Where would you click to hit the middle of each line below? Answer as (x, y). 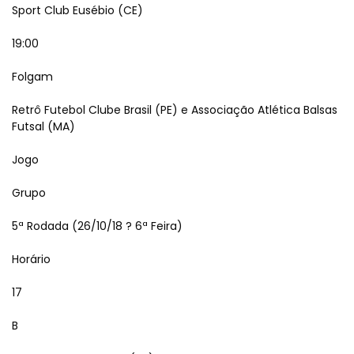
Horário (31, 259)
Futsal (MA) (43, 126)
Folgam (32, 77)
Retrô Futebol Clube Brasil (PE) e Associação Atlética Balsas (175, 110)
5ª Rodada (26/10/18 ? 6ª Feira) (97, 226)
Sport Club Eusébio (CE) (77, 10)
